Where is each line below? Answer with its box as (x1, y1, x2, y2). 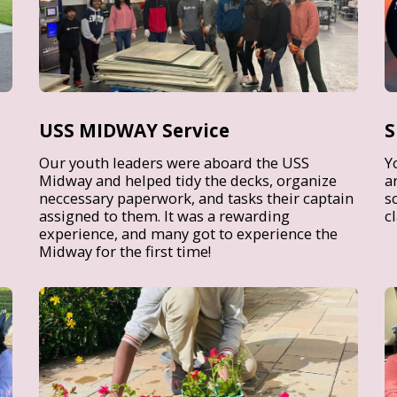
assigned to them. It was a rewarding (39, 206, 290, 227)
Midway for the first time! (39, 241, 211, 262)
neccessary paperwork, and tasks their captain (39, 188, 354, 209)
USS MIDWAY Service (39, 118, 230, 144)
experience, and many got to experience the (39, 223, 338, 245)
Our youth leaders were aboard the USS (39, 152, 309, 174)
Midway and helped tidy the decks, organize (39, 170, 337, 191)
